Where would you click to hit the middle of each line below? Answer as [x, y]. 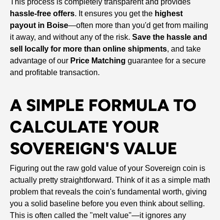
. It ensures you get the [115, 14]
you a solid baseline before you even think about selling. [107, 204]
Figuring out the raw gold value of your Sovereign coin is [108, 168]
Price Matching [98, 61]
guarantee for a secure [166, 61]
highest [169, 14]
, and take [184, 49]
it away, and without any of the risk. [71, 37]
